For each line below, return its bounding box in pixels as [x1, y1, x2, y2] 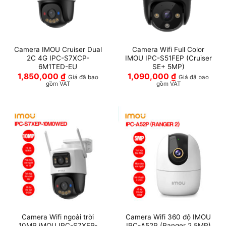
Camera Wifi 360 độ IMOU [126, 213, 211, 221]
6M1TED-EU [38, 62, 77, 71]
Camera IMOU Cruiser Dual [14, 45, 102, 53]
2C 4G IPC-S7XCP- [26, 53, 89, 62]
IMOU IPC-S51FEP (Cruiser [125, 53, 212, 62]
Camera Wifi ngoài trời [22, 213, 94, 221]
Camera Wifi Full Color [132, 45, 204, 53]
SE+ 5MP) [152, 62, 185, 71]
